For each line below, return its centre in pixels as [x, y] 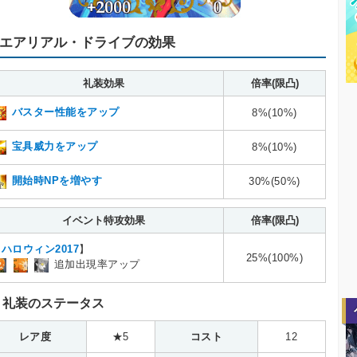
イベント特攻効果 [104, 220]
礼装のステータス [53, 303]
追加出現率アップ [97, 265]
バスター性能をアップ [65, 112]
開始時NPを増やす [57, 181]
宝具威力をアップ [55, 147]
